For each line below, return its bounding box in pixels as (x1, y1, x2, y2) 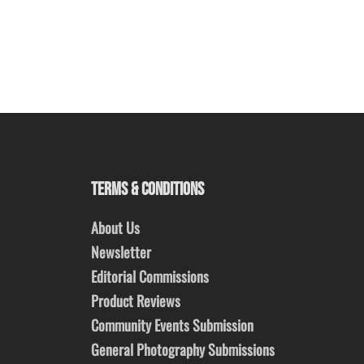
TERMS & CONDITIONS (91, 179, 204, 201)
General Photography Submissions (91, 339, 275, 361)
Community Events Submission (91, 314, 253, 336)
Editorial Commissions (91, 266, 209, 288)
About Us (91, 217, 140, 239)
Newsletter (91, 241, 151, 263)
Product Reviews (91, 290, 180, 312)
